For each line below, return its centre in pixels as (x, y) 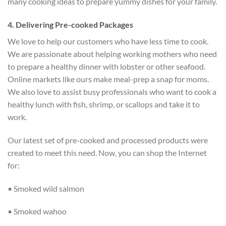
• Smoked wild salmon (46, 188)
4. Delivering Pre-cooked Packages (70, 24)
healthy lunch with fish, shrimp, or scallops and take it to (104, 104)
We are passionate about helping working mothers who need (112, 53)
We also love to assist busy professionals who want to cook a (112, 91)
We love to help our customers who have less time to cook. (108, 41)
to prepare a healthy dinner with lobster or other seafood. (106, 66)
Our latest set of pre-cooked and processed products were (108, 140)
